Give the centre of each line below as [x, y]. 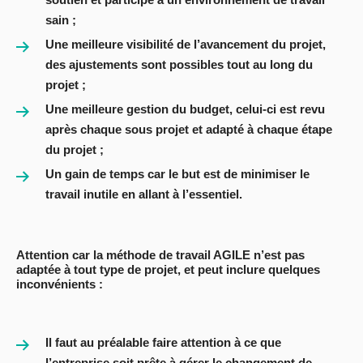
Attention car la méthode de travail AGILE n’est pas [160, 255]
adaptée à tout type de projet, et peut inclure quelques [168, 270]
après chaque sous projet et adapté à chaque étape [189, 130]
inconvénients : [60, 284]
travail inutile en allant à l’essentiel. [144, 194]
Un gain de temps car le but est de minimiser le [177, 174]
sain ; [61, 20]
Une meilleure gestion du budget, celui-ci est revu [185, 109]
